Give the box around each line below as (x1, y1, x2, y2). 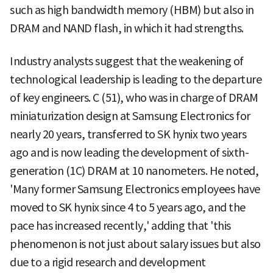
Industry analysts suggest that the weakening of (10, 54, 244, 68)
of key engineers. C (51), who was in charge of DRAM (10, 90, 258, 105)
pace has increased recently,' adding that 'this (10, 218, 231, 233)
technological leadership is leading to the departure (10, 72, 261, 87)
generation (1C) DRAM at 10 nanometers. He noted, (10, 163, 258, 178)
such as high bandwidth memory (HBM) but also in (10, 2, 254, 17)
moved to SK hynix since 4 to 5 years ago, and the (10, 200, 246, 214)
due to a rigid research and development (10, 255, 206, 269)
